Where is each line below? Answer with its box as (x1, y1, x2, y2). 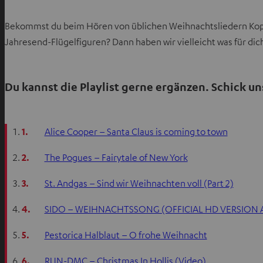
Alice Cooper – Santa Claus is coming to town (44, 126, 228, 138)
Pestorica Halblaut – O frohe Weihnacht (44, 229, 207, 241)
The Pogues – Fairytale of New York (44, 151, 188, 164)
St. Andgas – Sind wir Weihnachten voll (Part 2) (44, 177, 234, 190)
